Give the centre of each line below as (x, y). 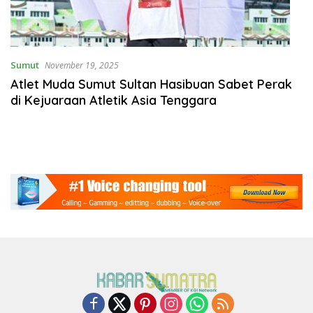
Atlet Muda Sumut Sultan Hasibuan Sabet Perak (151, 84)
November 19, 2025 (82, 65)
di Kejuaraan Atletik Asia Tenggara (114, 100)
